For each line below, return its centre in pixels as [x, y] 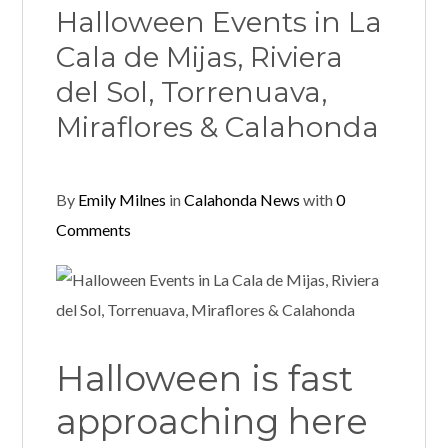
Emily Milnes [121, 200]
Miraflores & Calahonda [217, 127]
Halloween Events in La [218, 22]
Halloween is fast [204, 379]
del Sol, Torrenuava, [191, 92]
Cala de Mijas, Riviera [199, 57]
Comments [93, 230]
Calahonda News [241, 200]
